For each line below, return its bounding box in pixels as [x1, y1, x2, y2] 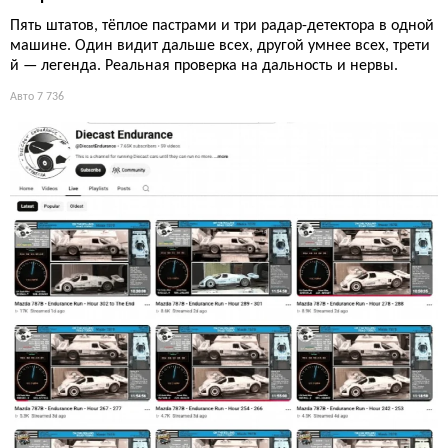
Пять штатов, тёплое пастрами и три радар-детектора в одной [10, 18, 434, 35]
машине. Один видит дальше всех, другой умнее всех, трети [10, 38, 430, 55]
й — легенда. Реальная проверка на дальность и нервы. [10, 58, 398, 75]
